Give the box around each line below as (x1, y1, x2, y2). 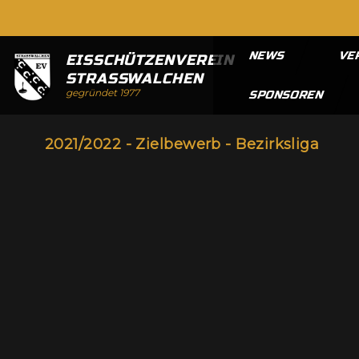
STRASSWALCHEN (66, 70, 204, 88)
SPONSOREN (248, 88, 327, 102)
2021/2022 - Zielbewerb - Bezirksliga (45, 135, 320, 153)
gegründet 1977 (66, 87, 139, 99)
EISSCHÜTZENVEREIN (66, 51, 235, 70)
